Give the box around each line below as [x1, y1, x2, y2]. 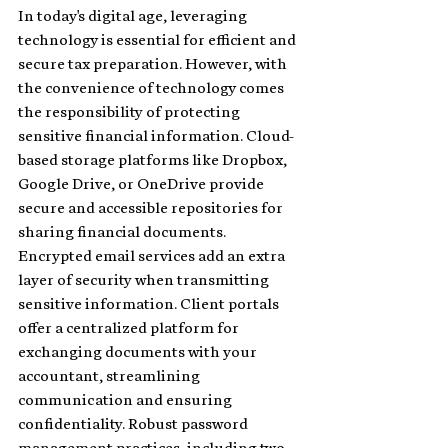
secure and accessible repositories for [18, 198, 286, 217]
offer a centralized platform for [18, 318, 242, 337]
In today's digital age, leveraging [18, 6, 250, 25]
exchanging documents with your [18, 342, 260, 361]
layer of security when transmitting [18, 270, 272, 289]
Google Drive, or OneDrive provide [18, 174, 267, 193]
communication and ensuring [18, 390, 235, 409]
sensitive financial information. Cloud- [18, 126, 294, 145]
